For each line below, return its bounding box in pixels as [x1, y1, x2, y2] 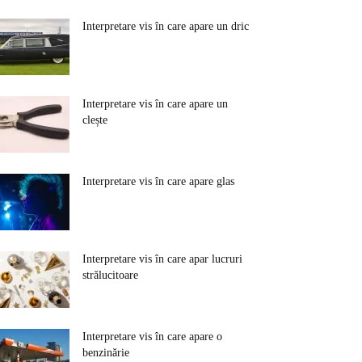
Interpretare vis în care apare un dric [82, 20, 249, 32]
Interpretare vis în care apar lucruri [82, 253, 242, 265]
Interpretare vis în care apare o [82, 330, 222, 343]
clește [82, 114, 107, 126]
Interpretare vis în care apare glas [82, 175, 234, 187]
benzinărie [82, 347, 129, 359]
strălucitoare [82, 269, 138, 281]
